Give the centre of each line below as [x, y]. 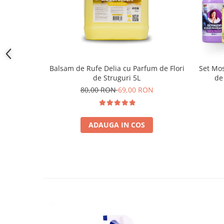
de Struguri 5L [137, 77]
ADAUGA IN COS [117, 124]
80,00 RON [99, 89]
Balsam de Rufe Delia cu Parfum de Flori [117, 68]
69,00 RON [135, 89]
